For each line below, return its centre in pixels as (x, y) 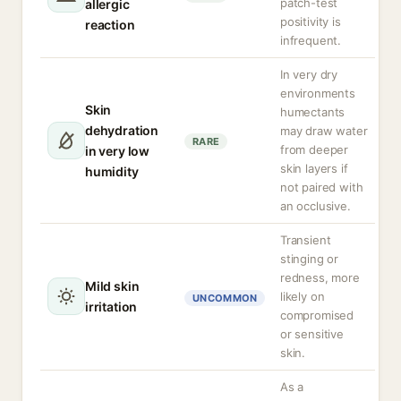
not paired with (322, 187)
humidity (112, 171)
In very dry (309, 74)
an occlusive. (316, 206)
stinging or (310, 259)
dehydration (122, 130)
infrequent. (311, 40)
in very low (118, 151)
